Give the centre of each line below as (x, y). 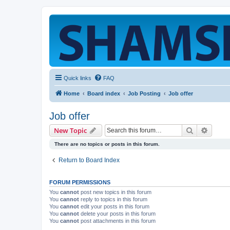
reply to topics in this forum (113, 199)
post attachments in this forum (117, 221)
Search (204, 130)
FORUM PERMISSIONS (80, 182)
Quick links (78, 78)
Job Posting (144, 93)
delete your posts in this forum (117, 214)
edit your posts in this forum (114, 206)
